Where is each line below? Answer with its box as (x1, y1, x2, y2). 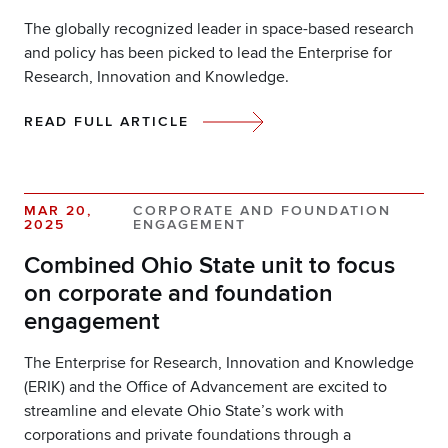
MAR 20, (24, 201, 92, 219)
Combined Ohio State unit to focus (24, 250, 395, 280)
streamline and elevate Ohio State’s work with (24, 400, 344, 421)
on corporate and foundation (24, 278, 333, 308)
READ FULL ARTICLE (24, 112, 189, 130)
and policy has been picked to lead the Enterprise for (24, 42, 392, 63)
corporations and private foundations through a (24, 424, 351, 445)
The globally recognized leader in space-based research (24, 18, 414, 39)
